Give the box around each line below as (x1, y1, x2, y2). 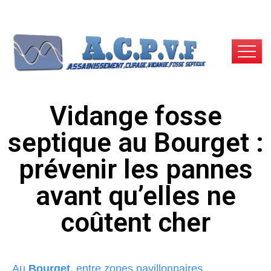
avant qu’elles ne (35, 180, 236, 212)
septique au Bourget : (7, 126, 264, 158)
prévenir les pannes (18, 153, 253, 185)
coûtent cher (60, 206, 211, 238)
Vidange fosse (49, 100, 222, 132)
